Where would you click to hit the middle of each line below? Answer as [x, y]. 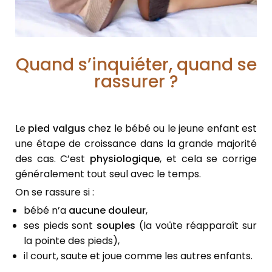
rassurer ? [136, 82]
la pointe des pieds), [72, 241]
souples [116, 226]
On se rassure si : [55, 192]
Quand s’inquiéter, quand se [136, 65]
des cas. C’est [53, 159]
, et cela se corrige [209, 159]
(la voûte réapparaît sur [196, 226]
